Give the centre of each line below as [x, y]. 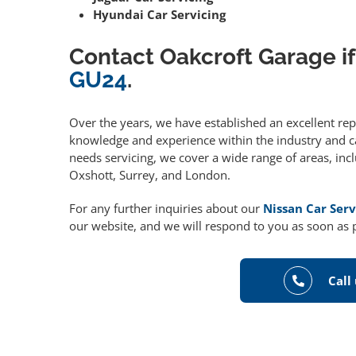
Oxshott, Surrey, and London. [150, 175]
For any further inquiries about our [166, 209]
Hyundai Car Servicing [159, 15]
